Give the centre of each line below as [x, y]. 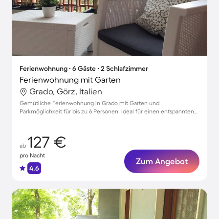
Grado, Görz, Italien [66, 91]
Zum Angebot [162, 161]
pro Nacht [32, 155]
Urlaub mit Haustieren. [49, 120]
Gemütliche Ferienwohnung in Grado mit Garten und [89, 103]
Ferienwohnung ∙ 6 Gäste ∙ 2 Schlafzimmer [84, 68]
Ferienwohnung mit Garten [70, 79]
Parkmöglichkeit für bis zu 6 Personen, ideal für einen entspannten [107, 111]
